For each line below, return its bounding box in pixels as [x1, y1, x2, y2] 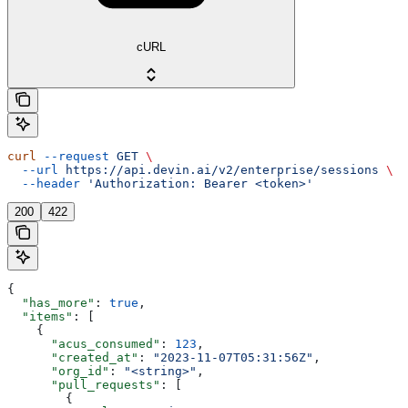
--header [7, 176, 80, 190]
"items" [7, 309, 73, 323]
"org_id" [7, 363, 109, 378]
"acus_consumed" [7, 336, 160, 351]
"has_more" [7, 295, 95, 310]
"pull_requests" [7, 377, 160, 392]
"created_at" [7, 350, 138, 364]
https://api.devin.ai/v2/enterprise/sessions [58, 162, 379, 177]
